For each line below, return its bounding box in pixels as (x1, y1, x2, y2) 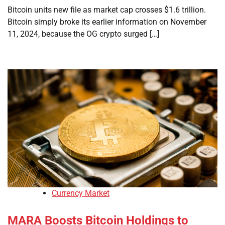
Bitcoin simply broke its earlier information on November (8, 17, 206, 27)
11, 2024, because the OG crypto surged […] (8, 29, 159, 39)
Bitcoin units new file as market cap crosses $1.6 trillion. (8, 5, 206, 15)
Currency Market (52, 188, 109, 198)
